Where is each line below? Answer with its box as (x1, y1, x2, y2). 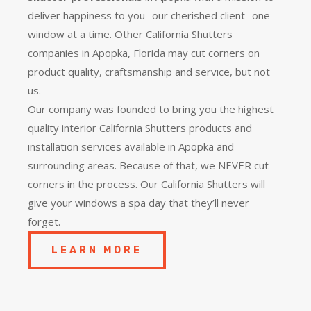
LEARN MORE (51, 244, 142, 256)
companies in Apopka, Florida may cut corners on (28, 45, 260, 60)
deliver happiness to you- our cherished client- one (28, 8, 270, 22)
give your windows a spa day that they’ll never (28, 195, 249, 210)
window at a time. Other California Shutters (28, 26, 233, 41)
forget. (28, 214, 60, 228)
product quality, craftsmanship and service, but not (28, 64, 270, 78)
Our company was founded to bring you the (28, 101, 238, 116)
